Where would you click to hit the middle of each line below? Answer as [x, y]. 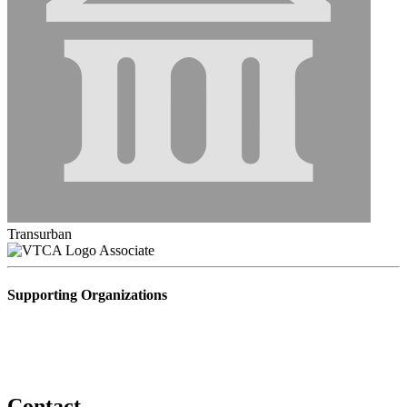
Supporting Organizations [87, 295]
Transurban [40, 234]
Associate [127, 251]
